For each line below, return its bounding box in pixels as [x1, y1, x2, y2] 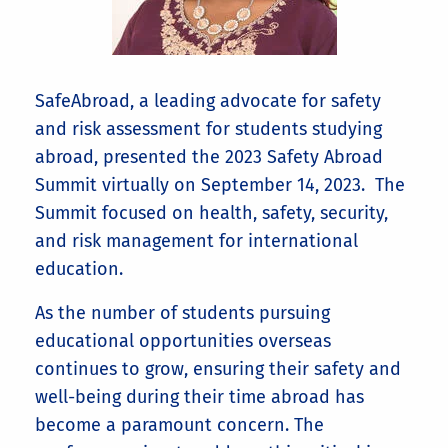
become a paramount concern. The [35, 414, 324, 436]
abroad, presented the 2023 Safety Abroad [35, 146, 383, 168]
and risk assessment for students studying [35, 118, 382, 140]
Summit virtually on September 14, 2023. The [35, 174, 405, 196]
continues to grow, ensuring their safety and [35, 358, 401, 380]
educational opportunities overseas [35, 330, 331, 352]
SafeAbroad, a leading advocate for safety [35, 90, 381, 112]
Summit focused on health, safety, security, [35, 202, 388, 224]
